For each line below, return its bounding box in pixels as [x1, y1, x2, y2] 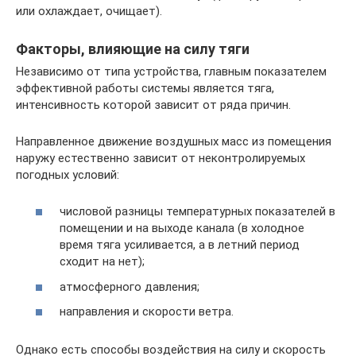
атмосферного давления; [60, 279, 199, 294]
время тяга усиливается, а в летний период [60, 238, 300, 252]
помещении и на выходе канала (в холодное [60, 221, 304, 235]
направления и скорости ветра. [60, 304, 234, 319]
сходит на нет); [60, 254, 145, 269]
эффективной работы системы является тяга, [16, 80, 274, 95]
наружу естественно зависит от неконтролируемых [16, 150, 305, 165]
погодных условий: [16, 167, 119, 182]
